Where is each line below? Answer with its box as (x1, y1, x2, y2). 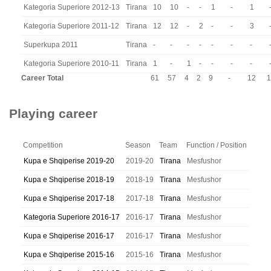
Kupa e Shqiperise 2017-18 (24, 194, 114, 203)
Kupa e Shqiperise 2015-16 (24, 250, 114, 259)
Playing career (9, 106, 97, 120)
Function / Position (186, 141, 247, 149)
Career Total (21, 74, 64, 82)
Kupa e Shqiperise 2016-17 (24, 232, 114, 240)
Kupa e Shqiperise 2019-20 (24, 157, 114, 165)
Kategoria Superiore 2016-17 (24, 213, 120, 221)
